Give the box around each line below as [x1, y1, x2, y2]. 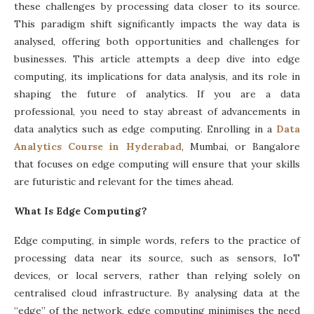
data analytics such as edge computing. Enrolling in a [14, 122, 276, 135]
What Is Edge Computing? [14, 204, 147, 217]
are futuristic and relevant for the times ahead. [14, 175, 236, 188]
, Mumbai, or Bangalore [181, 139, 300, 153]
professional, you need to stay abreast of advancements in [14, 104, 300, 118]
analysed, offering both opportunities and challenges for [14, 34, 300, 48]
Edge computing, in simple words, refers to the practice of [14, 233, 300, 247]
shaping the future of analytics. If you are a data [14, 87, 300, 100]
